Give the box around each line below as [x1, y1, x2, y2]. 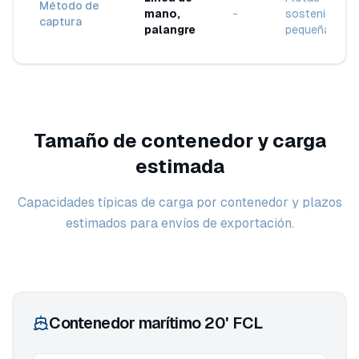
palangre [144, 23, 196, 36]
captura [39, 15, 82, 28]
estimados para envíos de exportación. [65, 216, 294, 231]
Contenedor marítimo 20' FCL [49, 314, 263, 332]
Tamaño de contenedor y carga [33, 130, 326, 151]
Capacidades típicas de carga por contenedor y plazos [17, 195, 342, 210]
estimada [135, 155, 224, 177]
